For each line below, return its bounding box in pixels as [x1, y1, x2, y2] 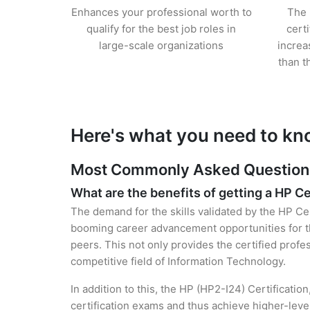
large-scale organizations [99, 39, 224, 52]
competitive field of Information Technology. [71, 255, 286, 268]
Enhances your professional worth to [71, 6, 252, 19]
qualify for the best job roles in [86, 22, 237, 35]
